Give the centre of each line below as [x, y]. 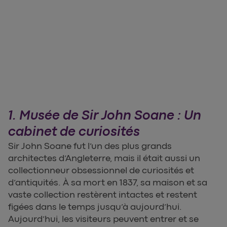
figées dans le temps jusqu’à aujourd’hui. [95, 207]
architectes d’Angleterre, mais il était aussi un [104, 158]
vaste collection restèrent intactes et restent [103, 195]
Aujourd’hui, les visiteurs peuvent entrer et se [103, 219]
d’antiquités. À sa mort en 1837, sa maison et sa [108, 183]
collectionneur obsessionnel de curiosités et [101, 171]
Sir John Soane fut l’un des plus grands [90, 146]
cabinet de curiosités [74, 132]
